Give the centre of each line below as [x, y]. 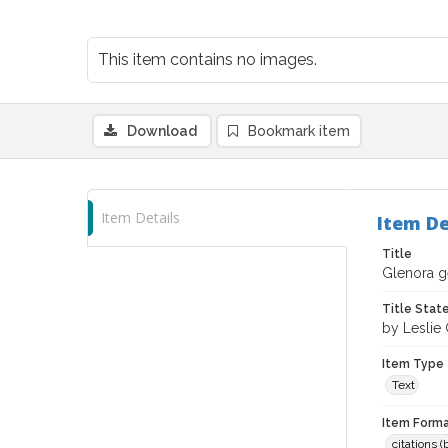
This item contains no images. [207, 59]
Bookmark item [299, 131]
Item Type [413, 364]
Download [162, 131]
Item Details [140, 217]
